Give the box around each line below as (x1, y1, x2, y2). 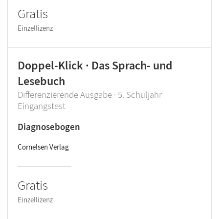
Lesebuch (18, 73, 65, 88)
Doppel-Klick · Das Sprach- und (18, 58, 173, 73)
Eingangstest (18, 100, 66, 111)
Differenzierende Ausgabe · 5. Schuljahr (18, 88, 162, 100)
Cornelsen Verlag (18, 142, 69, 152)
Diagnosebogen (18, 121, 80, 132)
